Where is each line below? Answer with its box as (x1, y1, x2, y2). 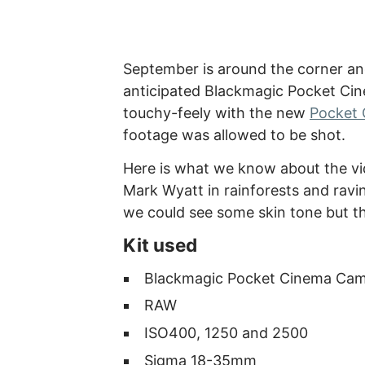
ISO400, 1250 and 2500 (144, 324, 309, 342)
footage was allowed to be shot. (123, 126, 345, 144)
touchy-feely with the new (123, 104, 310, 122)
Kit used (123, 234, 197, 257)
